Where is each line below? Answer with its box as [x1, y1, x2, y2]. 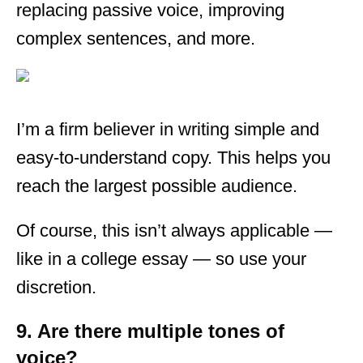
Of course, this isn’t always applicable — [16, 220, 332, 241]
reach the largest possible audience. [16, 175, 297, 196]
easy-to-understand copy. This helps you [16, 147, 331, 168]
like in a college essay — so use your [16, 248, 306, 269]
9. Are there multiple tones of [16, 319, 284, 342]
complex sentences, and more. [16, 28, 255, 49]
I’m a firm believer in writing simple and [16, 118, 319, 139]
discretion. [16, 276, 96, 297]
